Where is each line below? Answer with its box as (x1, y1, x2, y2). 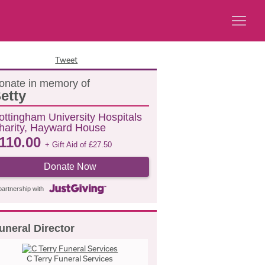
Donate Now (43, 161, 96, 172)
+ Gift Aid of (44, 140, 89, 149)
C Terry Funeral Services (27, 254, 114, 263)
